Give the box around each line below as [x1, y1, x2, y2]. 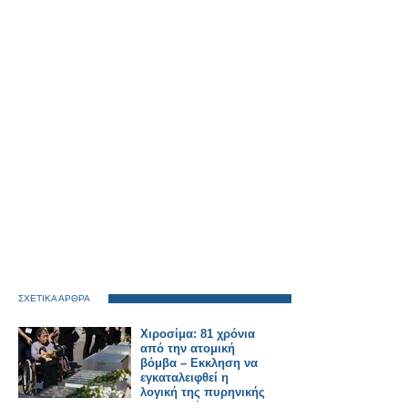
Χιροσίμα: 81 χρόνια [140, 327, 255, 341]
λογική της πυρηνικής [140, 385, 265, 399]
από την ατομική [140, 342, 235, 355]
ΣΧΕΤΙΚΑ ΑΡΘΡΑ [18, 293, 90, 303]
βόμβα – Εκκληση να [140, 356, 258, 370]
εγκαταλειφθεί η [140, 371, 229, 384]
